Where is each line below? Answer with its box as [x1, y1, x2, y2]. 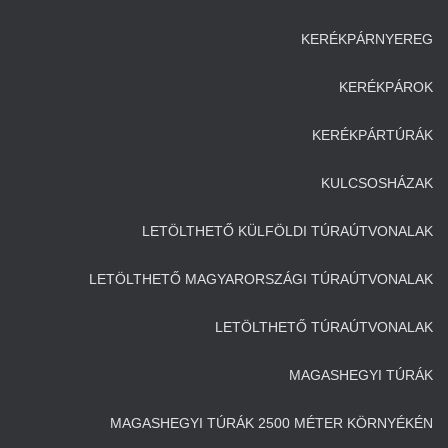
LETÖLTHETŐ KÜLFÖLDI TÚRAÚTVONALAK [142, 223, 433, 239]
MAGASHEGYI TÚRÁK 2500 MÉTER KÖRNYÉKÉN [110, 415, 433, 431]
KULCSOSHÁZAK [321, 175, 433, 191]
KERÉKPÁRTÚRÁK [312, 127, 433, 143]
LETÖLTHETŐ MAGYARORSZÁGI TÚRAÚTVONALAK [89, 271, 433, 287]
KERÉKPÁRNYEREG [301, 31, 433, 47]
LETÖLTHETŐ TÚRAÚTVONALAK [215, 319, 433, 335]
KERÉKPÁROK [339, 79, 433, 95]
